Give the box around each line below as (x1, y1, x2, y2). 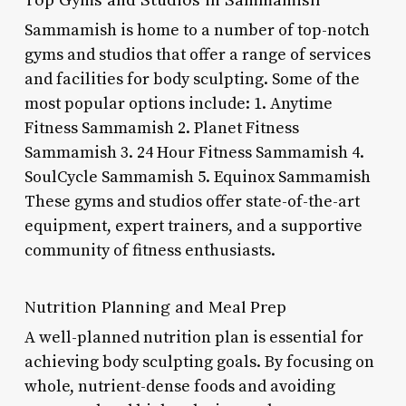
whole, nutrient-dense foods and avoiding (24, 375, 335, 397)
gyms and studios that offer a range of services (24, 43, 371, 65)
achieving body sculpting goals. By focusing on (24, 351, 374, 372)
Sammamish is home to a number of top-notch (24, 19, 370, 41)
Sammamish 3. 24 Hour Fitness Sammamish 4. (24, 141, 364, 163)
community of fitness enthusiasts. (24, 239, 275, 261)
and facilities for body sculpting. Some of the (24, 68, 360, 90)
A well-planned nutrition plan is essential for (24, 326, 363, 348)
